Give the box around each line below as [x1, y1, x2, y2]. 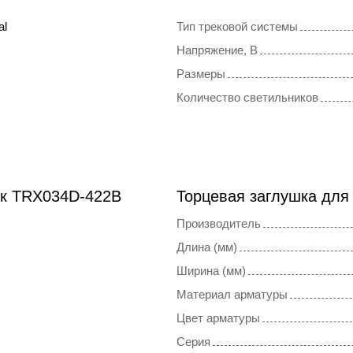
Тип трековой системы [176, 20, 298, 34]
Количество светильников [176, 91, 318, 105]
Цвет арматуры [176, 311, 260, 325]
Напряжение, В [176, 43, 258, 58]
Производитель [176, 217, 261, 231]
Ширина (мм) [176, 264, 246, 278]
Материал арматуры [176, 288, 288, 302]
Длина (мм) [176, 240, 237, 255]
